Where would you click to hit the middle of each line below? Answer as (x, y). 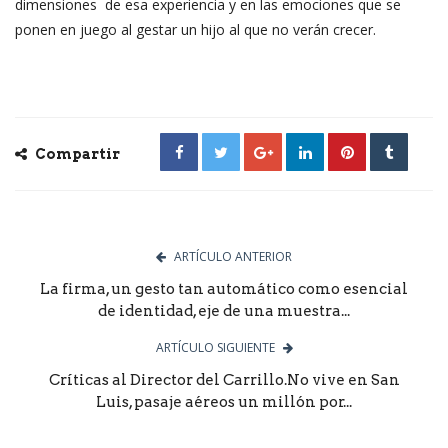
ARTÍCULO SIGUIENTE (215, 347)
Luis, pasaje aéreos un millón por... (224, 401)
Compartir (76, 153)
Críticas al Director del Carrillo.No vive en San (224, 379)
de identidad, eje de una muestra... (224, 310)
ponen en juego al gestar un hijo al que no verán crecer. (195, 29)
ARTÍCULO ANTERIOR (233, 256)
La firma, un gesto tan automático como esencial (224, 288)
